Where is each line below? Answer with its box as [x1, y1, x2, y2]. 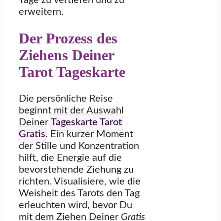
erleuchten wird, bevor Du [19, 200, 132, 210]
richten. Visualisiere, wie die [19, 176, 141, 186]
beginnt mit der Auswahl [19, 105, 124, 115]
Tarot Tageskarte [19, 63, 125, 80]
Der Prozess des [19, 30, 117, 46]
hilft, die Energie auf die [19, 152, 122, 163]
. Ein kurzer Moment [45, 129, 133, 139]
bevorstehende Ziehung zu [19, 164, 134, 175]
